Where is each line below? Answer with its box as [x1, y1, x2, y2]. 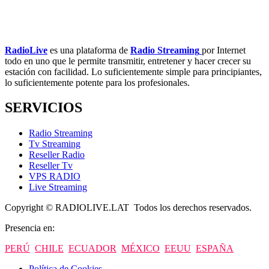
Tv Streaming [29, 139, 80, 150]
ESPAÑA [196, 243, 234, 254]
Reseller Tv [29, 160, 73, 171]
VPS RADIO [29, 171, 80, 182]
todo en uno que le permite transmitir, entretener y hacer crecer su [5, 55, 251, 66]
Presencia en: [5, 223, 55, 234]
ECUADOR [68, 243, 116, 254]
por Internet [202, 44, 246, 55]
